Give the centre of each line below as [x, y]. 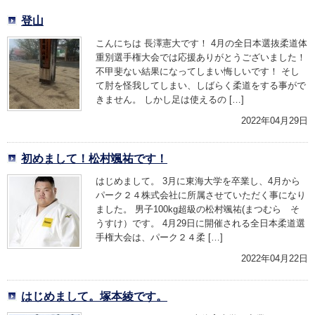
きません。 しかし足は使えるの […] [170, 99]
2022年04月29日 [275, 121]
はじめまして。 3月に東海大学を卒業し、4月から [198, 181]
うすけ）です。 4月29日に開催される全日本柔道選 [200, 223]
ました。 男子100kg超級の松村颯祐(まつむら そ [198, 209]
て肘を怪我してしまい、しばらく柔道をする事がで [201, 85]
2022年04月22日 [275, 258]
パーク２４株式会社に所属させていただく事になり [201, 195]
